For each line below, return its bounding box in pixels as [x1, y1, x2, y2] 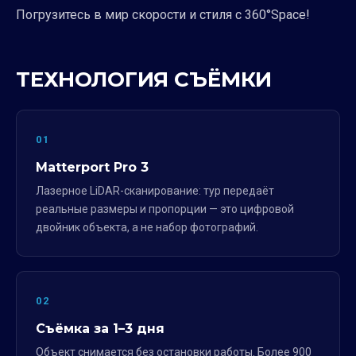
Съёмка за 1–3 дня [36, 320, 164, 336]
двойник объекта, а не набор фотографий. [36, 220, 258, 234]
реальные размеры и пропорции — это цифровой [36, 202, 294, 215]
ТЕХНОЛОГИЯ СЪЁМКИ [16, 66, 272, 92]
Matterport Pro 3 [36, 159, 149, 175]
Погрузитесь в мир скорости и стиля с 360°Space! [16, 6, 310, 22]
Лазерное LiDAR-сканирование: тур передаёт [36, 184, 274, 197]
